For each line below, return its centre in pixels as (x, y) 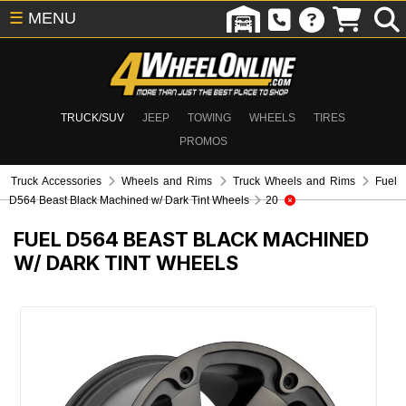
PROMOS (203, 141)
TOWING (209, 118)
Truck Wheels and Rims (294, 181)
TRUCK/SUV (92, 118)
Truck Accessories (57, 181)
